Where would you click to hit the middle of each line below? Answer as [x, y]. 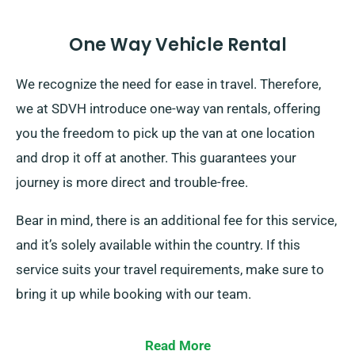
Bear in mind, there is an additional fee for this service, [176, 221]
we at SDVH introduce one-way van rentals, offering [168, 109]
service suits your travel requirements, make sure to [170, 270]
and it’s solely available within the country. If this [158, 245]
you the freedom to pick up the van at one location [165, 134]
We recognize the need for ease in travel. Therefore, [168, 84]
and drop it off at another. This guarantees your [156, 158]
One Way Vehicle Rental [177, 45]
